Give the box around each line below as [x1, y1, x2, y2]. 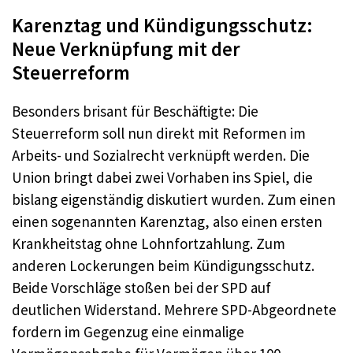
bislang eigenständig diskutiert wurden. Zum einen [12, 189, 336, 209]
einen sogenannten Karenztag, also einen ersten [12, 211, 322, 231]
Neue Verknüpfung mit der [12, 35, 240, 61]
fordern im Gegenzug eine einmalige [12, 321, 244, 341]
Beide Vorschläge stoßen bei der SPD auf [12, 277, 271, 297]
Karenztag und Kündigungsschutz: [12, 12, 313, 38]
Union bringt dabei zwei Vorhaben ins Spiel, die [12, 167, 313, 187]
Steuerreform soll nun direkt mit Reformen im [12, 123, 306, 143]
